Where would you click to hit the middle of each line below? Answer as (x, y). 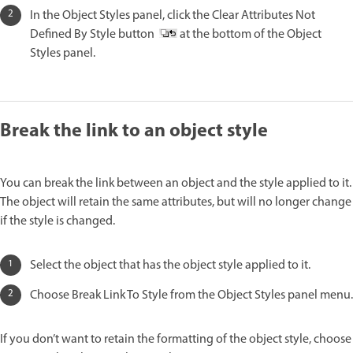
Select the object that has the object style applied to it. (170, 265)
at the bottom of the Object (249, 34)
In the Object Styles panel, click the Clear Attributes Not (173, 15)
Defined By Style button (95, 34)
